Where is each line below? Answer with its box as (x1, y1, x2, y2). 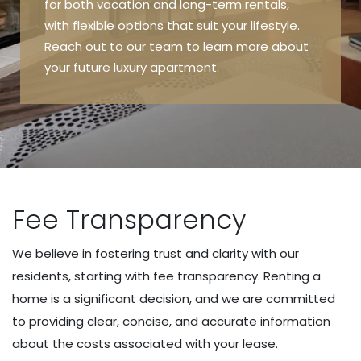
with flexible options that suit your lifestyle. (44, 17, 300, 37)
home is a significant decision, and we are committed (12, 290, 335, 310)
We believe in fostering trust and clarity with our (12, 245, 299, 265)
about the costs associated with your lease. (12, 335, 278, 355)
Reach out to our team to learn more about (44, 38, 309, 58)
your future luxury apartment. (44, 59, 219, 79)
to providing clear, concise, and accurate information (12, 313, 330, 333)
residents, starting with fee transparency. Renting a (12, 268, 321, 288)
